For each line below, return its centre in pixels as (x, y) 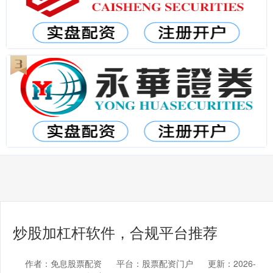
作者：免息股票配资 (65, 263)
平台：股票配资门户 (155, 263)
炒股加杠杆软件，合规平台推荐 (115, 232)
